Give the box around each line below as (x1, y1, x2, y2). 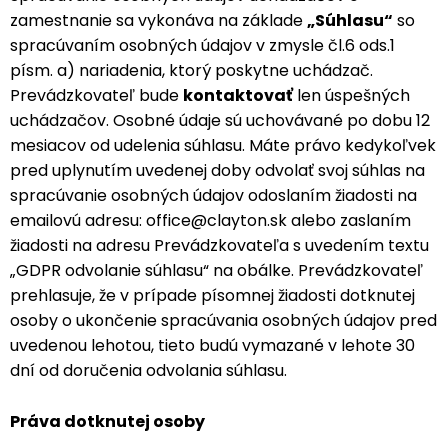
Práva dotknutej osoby (10, 410, 205, 433)
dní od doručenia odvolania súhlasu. (10, 359, 287, 382)
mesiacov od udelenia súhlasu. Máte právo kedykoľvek (10, 134, 436, 157)
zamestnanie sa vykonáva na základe (10, 9, 307, 32)
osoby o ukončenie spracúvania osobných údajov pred (10, 309, 437, 332)
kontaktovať (183, 84, 293, 107)
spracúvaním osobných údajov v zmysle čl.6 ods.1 (10, 34, 395, 57)
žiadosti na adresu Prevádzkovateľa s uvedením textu (10, 234, 429, 257)
